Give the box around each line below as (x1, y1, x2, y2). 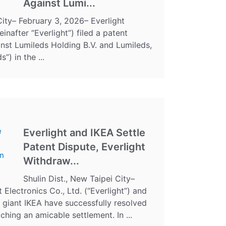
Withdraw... (23, 154, 79, 167)
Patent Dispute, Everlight (23, 140, 145, 153)
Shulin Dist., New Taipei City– (23, 173, 135, 184)
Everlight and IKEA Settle (23, 126, 145, 139)
